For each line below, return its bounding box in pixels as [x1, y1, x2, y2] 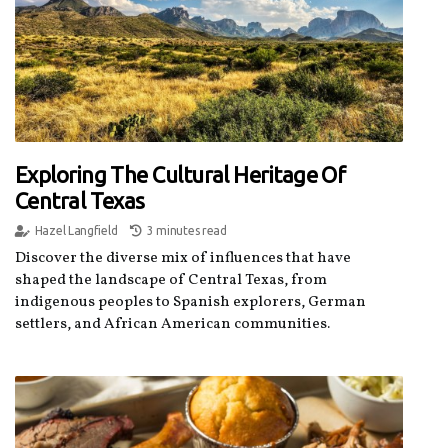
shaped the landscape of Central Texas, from [15, 270, 327, 292]
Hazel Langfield [34, 224, 118, 238]
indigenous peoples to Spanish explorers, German [15, 292, 366, 314]
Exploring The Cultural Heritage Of [15, 162, 346, 188]
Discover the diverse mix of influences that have [15, 248, 351, 270]
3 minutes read [146, 224, 227, 238]
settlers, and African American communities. [15, 314, 330, 336]
